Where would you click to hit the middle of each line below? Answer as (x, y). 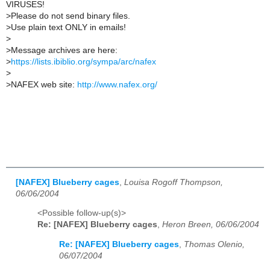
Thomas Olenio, (214, 244)
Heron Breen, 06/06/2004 (211, 225)
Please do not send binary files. (71, 16)
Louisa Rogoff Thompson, (174, 182)
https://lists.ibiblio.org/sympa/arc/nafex (83, 61)
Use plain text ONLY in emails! (68, 27)
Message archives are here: (64, 50)
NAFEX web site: (44, 84)
